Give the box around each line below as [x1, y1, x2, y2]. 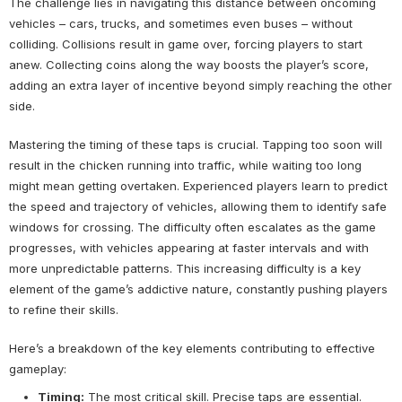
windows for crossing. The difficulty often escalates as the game [9, 220, 376, 235]
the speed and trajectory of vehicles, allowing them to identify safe [9, 199, 387, 214]
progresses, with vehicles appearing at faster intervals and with [9, 240, 369, 256]
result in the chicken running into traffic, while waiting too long [9, 158, 362, 173]
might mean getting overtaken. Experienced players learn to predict [9, 179, 388, 194]
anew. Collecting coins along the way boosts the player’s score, [9, 57, 369, 73]
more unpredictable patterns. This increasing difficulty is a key [9, 261, 361, 276]
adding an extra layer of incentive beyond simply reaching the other [9, 78, 392, 93]
